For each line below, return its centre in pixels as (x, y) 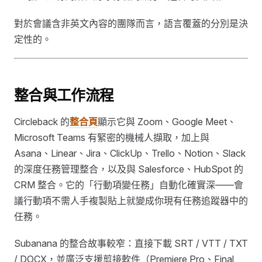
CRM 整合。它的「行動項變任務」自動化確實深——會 (129, 185)
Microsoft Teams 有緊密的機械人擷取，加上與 (112, 138)
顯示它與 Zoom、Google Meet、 (167, 122)
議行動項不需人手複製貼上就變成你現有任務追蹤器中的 (131, 201)
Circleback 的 (42, 122)
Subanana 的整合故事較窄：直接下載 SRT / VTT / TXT (131, 243)
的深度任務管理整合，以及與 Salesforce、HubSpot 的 (129, 169)
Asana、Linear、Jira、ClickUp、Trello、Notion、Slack (130, 154)
